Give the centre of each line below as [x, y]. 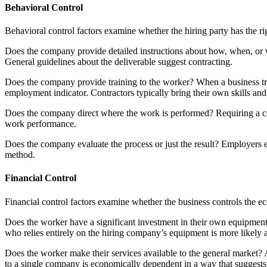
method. [20, 155]
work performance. [41, 124]
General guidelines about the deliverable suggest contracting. [119, 62]
